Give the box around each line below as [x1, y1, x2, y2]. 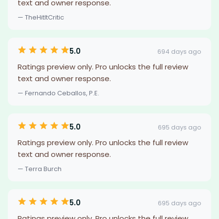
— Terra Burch [18, 164, 62, 174]
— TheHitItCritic [18, 13, 64, 22]
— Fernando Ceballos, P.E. [18, 88, 99, 98]
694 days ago [157, 46, 201, 56]
